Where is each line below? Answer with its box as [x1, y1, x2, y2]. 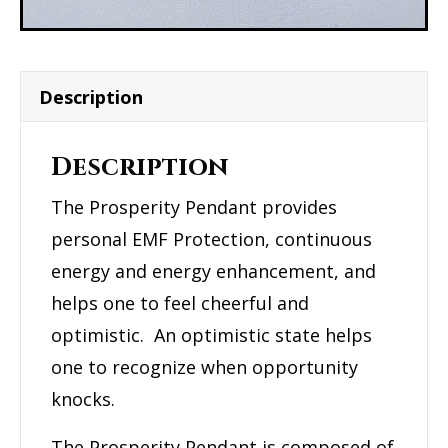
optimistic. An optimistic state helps [51, 322, 372, 347]
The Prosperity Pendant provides [51, 194, 337, 219]
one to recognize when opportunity [51, 354, 358, 379]
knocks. [51, 386, 115, 411]
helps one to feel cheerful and [51, 290, 309, 315]
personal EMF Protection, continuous [51, 226, 372, 251]
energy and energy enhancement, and [51, 258, 376, 283]
